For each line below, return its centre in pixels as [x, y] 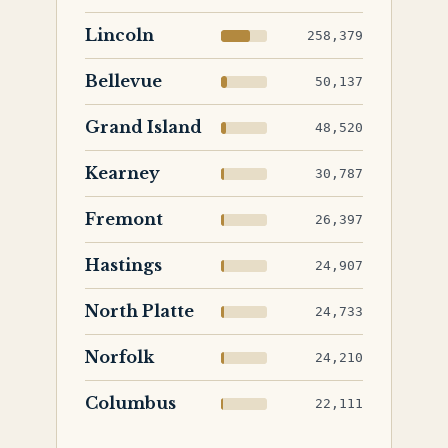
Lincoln [119, 35]
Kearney [122, 173]
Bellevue [123, 81]
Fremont [124, 219]
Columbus [130, 403]
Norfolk [119, 357]
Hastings [123, 265]
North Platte [139, 311]
